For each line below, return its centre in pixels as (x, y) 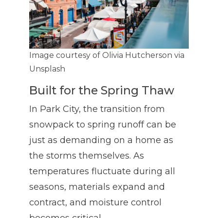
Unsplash (47, 69)
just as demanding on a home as (101, 140)
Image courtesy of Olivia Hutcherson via (107, 55)
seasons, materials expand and (97, 187)
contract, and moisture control (95, 203)
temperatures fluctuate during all (102, 172)
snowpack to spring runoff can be (103, 125)
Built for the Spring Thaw (102, 91)
